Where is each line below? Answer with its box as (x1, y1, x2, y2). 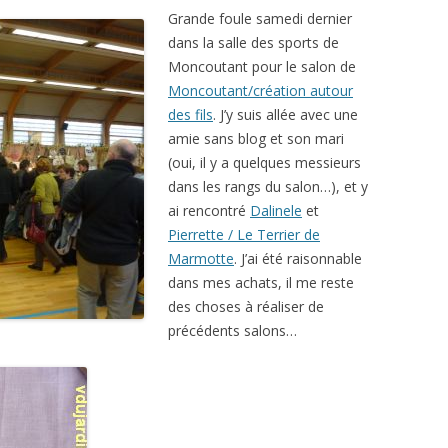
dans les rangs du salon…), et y (168, 177, 368, 196)
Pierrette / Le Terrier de (168, 225, 320, 244)
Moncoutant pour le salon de (168, 57, 356, 76)
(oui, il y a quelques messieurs (168, 153, 361, 172)
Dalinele (250, 201, 302, 220)
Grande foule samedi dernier (168, 9, 352, 28)
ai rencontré (168, 201, 250, 220)
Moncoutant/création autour (168, 81, 353, 100)
